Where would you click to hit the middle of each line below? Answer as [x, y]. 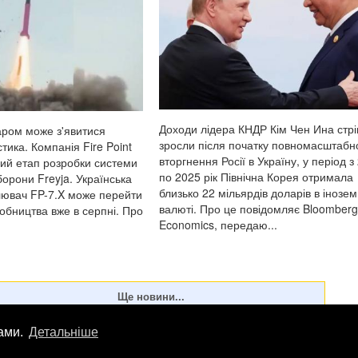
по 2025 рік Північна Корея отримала [256, 177]
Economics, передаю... [218, 225]
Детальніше [63, 332]
